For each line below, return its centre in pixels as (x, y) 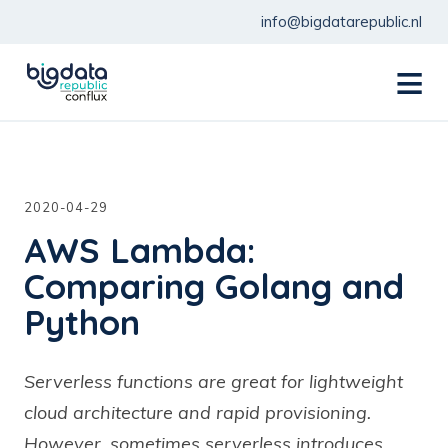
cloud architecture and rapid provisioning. (197, 413)
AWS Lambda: (140, 250)
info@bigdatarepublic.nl (341, 21)
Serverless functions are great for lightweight (213, 382)
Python (82, 322)
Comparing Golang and (214, 286)
